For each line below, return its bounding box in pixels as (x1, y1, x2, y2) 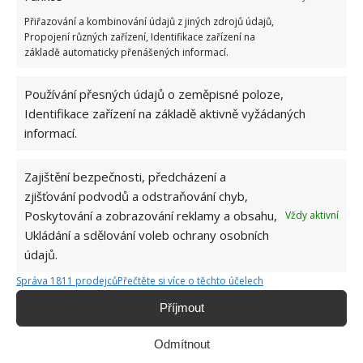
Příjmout (159, 301, 204, 314)
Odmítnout (153, 337, 210, 351)
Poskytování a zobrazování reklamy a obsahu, (24, 207, 277, 224)
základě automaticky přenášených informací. (24, 45, 228, 59)
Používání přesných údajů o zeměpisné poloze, (24, 85, 284, 102)
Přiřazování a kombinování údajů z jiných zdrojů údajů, (24, 14, 274, 28)
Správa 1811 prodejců (16, 273, 117, 288)
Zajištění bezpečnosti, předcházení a (24, 168, 226, 185)
